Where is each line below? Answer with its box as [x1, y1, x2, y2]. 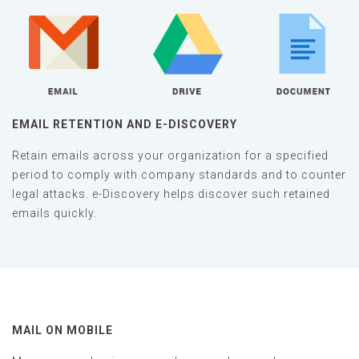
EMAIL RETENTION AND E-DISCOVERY [12, 118, 237, 131]
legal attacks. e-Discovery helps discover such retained [12, 188, 330, 200]
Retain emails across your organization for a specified [12, 149, 329, 162]
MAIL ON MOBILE [12, 324, 113, 337]
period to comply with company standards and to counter [12, 168, 346, 181]
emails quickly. [12, 207, 97, 220]
